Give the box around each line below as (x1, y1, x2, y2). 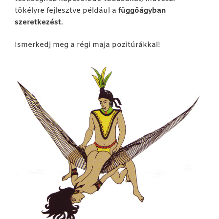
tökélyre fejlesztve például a (15, 5, 118, 16)
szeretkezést (15, 17, 61, 27)
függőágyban (118, 5, 166, 16)
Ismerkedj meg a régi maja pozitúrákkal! (15, 40, 160, 50)
